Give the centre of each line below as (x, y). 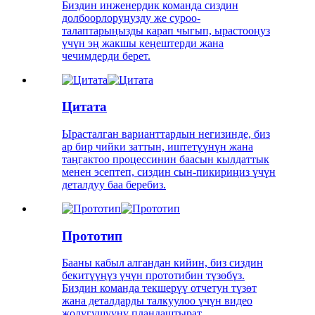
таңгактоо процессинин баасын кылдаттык (166, 159)
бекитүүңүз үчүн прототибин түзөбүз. (153, 276)
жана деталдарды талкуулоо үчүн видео (157, 301)
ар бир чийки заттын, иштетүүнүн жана (157, 146)
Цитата (84, 107)
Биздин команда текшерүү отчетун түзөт (159, 288)
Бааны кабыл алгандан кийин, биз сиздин (162, 263)
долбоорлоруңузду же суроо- (131, 18)
